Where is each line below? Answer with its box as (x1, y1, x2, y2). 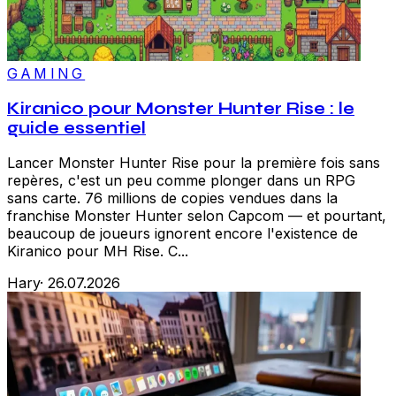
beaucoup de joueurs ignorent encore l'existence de (7, 225, 358, 243)
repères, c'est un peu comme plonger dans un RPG (7, 171, 355, 190)
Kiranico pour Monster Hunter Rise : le (7, 98, 354, 118)
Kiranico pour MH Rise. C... (7, 242, 188, 261)
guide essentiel (7, 118, 146, 138)
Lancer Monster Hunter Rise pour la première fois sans (7, 154, 380, 172)
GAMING (7, 64, 86, 82)
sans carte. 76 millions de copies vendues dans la (7, 189, 338, 208)
